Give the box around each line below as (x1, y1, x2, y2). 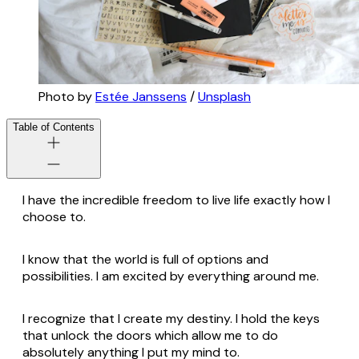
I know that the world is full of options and (22, 251, 268, 268)
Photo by (38, 88, 95, 106)
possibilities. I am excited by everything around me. (22, 268, 319, 285)
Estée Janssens (95, 88, 187, 106)
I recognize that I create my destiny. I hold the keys (22, 310, 320, 328)
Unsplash (198, 88, 251, 106)
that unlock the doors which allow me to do (22, 327, 278, 345)
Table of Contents (13, 121, 95, 134)
